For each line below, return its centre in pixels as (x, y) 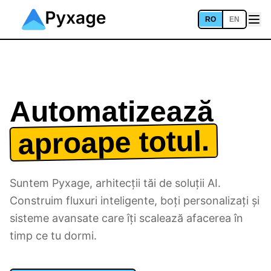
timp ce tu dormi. (53, 236)
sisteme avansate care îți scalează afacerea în (126, 218)
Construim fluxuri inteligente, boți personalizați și (135, 201)
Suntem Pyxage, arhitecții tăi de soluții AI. (115, 183)
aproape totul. (114, 142)
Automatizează (112, 112)
